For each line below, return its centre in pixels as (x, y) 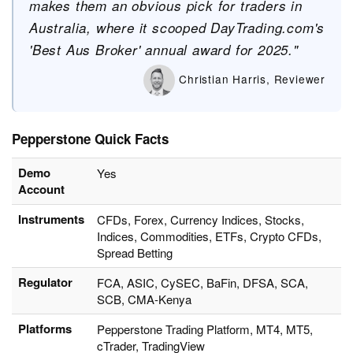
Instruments (51, 219)
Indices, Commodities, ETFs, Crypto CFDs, (209, 236)
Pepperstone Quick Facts (90, 139)
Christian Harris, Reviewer (250, 78)
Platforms (45, 329)
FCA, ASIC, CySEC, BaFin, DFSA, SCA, (203, 283)
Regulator (45, 282)
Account (41, 190)
